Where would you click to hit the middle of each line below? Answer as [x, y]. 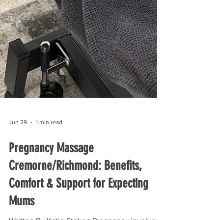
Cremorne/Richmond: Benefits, [75, 182]
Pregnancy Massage [51, 164]
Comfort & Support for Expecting [79, 200]
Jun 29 [18, 138]
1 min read [49, 138]
